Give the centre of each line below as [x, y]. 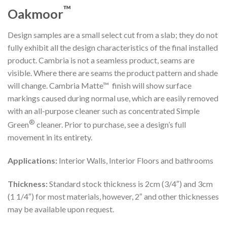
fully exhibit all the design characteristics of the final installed [113, 47]
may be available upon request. [61, 209]
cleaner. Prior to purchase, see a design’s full [110, 125]
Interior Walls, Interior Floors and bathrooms [135, 161]
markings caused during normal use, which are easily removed [113, 98]
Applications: [32, 161]
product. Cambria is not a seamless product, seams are [101, 60]
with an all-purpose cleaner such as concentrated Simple [104, 110]
